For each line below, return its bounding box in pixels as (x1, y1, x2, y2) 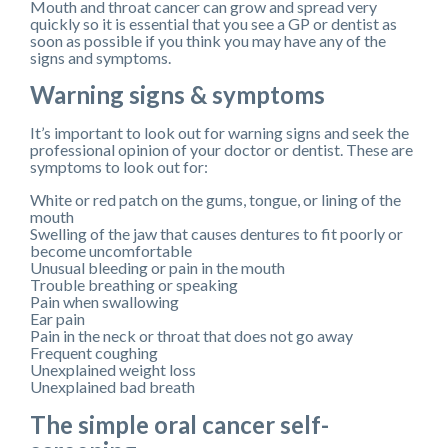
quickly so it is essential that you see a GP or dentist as (30, 13, 397, 33)
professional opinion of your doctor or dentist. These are (30, 139, 413, 159)
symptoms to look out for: (30, 156, 208, 176)
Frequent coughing (30, 342, 158, 362)
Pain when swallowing (30, 291, 179, 311)
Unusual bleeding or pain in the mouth (30, 257, 285, 277)
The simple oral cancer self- (30, 409, 329, 439)
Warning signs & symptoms (30, 79, 325, 109)
